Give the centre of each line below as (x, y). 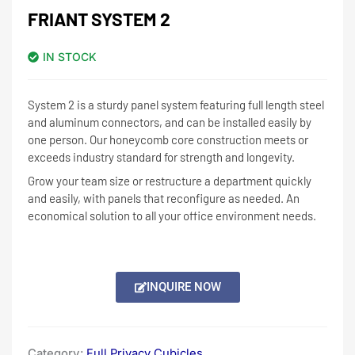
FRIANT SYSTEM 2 (99, 19)
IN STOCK (70, 56)
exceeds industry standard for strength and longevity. (161, 157)
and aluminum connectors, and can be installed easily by (170, 122)
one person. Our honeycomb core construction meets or (168, 139)
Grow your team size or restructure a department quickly (170, 180)
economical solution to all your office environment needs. (172, 215)
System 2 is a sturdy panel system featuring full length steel (176, 104)
